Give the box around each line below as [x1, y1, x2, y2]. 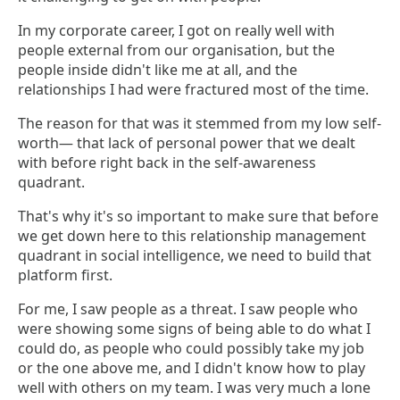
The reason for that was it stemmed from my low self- [18, 113, 381, 134]
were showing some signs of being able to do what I [18, 319, 371, 339]
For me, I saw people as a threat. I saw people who [18, 299, 358, 320]
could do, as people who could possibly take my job [18, 338, 364, 359]
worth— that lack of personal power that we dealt [18, 133, 355, 154]
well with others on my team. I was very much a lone [18, 378, 371, 398]
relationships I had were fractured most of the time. [18, 79, 369, 100]
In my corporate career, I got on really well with [18, 21, 335, 41]
